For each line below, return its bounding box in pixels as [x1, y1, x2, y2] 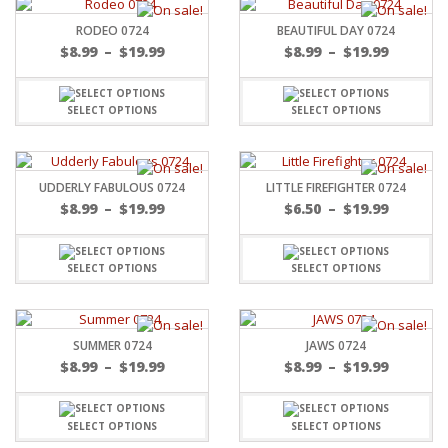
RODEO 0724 [75, 21, 149, 39]
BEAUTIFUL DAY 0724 [277, 21, 395, 39]
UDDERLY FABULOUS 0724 [39, 179, 185, 197]
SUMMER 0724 [72, 336, 152, 354]
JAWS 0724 [306, 336, 366, 354]
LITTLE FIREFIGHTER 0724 [266, 179, 406, 197]
